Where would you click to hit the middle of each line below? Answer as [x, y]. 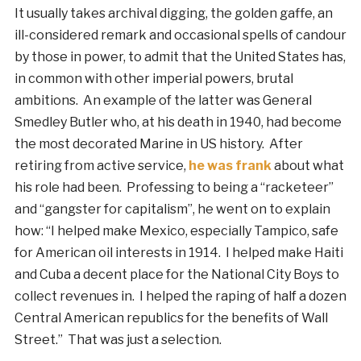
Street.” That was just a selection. [118, 340]
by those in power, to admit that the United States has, [180, 57]
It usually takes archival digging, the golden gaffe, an [173, 14]
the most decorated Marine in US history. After [158, 144]
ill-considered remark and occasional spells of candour [180, 35]
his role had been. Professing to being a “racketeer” [174, 188]
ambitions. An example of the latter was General [163, 101]
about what [307, 166]
